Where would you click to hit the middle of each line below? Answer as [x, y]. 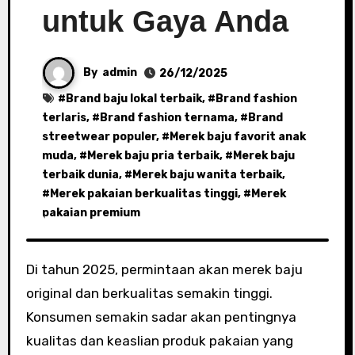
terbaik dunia [80, 175]
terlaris [64, 118]
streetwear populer [99, 137]
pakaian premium [91, 213]
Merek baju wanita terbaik [207, 175]
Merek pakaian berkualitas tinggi [143, 194]
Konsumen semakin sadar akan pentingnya [161, 317]
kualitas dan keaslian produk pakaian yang [159, 341]
